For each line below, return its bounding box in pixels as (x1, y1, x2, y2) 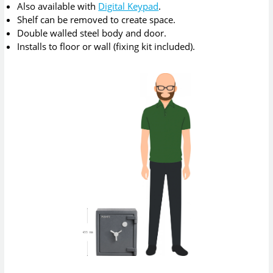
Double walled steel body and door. (17, 27, 167, 40)
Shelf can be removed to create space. (17, 13, 176, 26)
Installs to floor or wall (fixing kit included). (17, 40, 196, 53)
